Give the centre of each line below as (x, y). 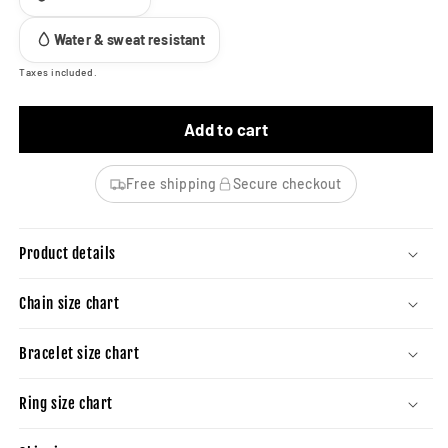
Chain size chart (69, 304)
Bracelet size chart (79, 354)
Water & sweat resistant (130, 40)
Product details (67, 254)
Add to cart (226, 129)
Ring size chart (66, 404)
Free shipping (171, 184)
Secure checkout (287, 184)
